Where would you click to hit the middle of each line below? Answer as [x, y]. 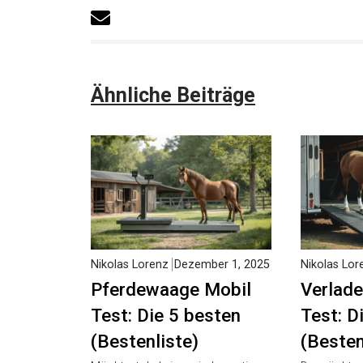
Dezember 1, [207, 285]
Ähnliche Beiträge [173, 117]
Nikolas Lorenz [130, 285]
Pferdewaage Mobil [171, 333]
